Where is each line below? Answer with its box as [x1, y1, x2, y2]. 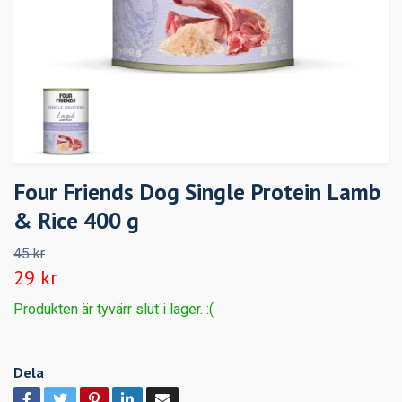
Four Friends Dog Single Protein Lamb [13, 177, 380, 207]
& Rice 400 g [13, 205, 139, 236]
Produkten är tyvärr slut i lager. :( [13, 301, 214, 319]
